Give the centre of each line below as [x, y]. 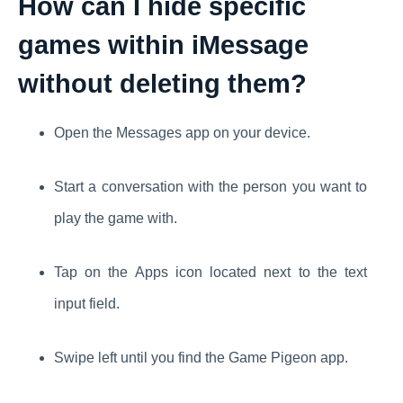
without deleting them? [162, 84]
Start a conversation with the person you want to [210, 187]
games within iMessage [163, 45]
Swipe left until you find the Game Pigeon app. [201, 358]
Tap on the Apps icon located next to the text [210, 273]
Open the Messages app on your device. [182, 133]
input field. [87, 304]
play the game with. [116, 219]
